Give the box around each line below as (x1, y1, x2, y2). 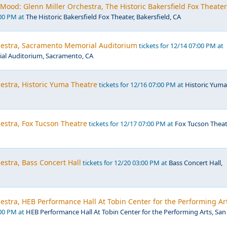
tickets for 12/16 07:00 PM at (97, 80, 185, 89)
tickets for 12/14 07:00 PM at (137, 41, 223, 50)
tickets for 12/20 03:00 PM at (81, 158, 169, 167)
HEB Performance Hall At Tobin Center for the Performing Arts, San (26, 207, 226, 216)
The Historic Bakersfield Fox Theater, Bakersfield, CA (26, 12, 181, 21)
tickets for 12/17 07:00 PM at (87, 119, 175, 128)
